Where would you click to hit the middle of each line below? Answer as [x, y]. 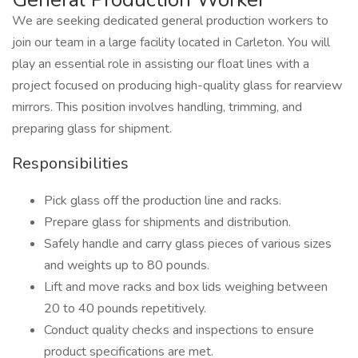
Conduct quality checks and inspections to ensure [179, 330]
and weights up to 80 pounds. [127, 265]
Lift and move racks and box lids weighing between [186, 287]
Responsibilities [70, 163]
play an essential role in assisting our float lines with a [161, 64]
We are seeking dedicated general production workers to [170, 21]
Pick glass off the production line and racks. [163, 201]
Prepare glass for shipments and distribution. [167, 222]
